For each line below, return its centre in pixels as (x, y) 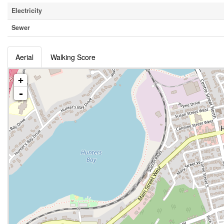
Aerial (24, 57)
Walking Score (73, 57)
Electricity (27, 10)
